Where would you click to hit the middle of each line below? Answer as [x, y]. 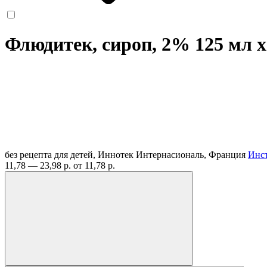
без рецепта [28, 154]
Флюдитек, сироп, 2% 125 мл [131, 44]
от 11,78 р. [94, 165]
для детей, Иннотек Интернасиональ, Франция [151, 154]
